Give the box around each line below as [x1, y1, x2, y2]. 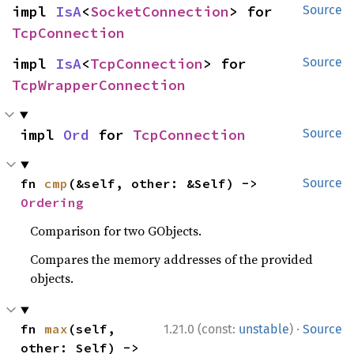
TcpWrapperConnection [12, 76, 186, 95]
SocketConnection [90, 2, 229, 21]
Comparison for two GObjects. [30, 222, 202, 240]
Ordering [21, 194, 85, 211]
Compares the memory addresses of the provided [30, 250, 314, 269]
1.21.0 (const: [164, 322, 239, 337]
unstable [239, 322, 289, 337]
